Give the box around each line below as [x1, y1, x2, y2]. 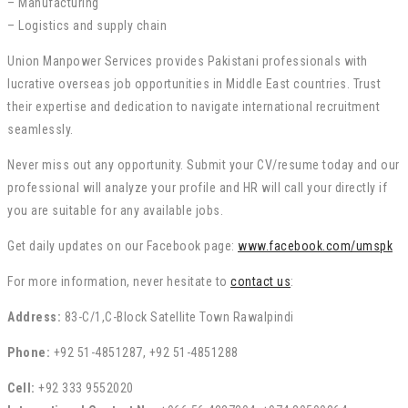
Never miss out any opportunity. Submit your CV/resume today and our [7, 157, 400, 172]
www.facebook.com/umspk [238, 238, 393, 253]
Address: [7, 309, 61, 324]
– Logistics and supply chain [7, 17, 167, 33]
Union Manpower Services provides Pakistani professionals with [7, 53, 368, 68]
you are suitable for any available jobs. [7, 202, 223, 218]
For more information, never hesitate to [7, 273, 230, 289]
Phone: [7, 344, 50, 360]
